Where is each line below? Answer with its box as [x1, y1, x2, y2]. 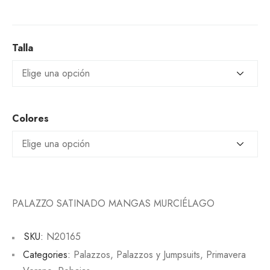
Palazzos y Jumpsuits [116, 248, 200, 262]
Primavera [206, 248, 246, 262]
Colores [12, 111, 49, 126]
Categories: [23, 248, 71, 262]
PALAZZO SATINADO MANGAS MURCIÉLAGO [12, 196, 215, 211]
